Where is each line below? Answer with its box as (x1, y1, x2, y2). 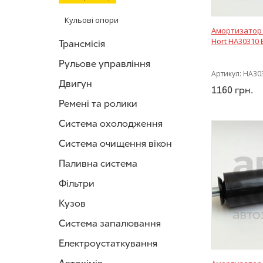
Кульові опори (65, 15, 119, 25)
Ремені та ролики (59, 97, 137, 110)
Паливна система (59, 157, 137, 170)
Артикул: (211, 69, 243, 79)
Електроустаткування (59, 237, 157, 249)
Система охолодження (59, 117, 163, 130)
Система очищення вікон (59, 137, 172, 150)
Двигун (59, 77, 92, 90)
